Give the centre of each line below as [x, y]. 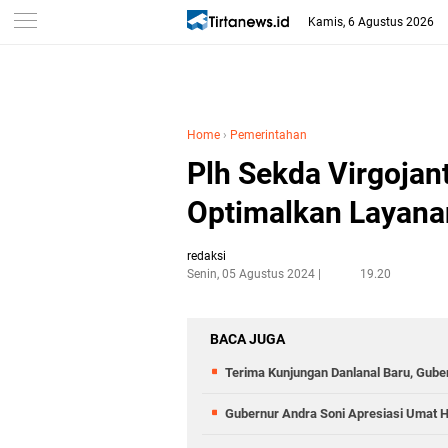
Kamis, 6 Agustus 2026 [371, 22]
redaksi [206, 256]
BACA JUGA [247, 339]
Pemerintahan [268, 135]
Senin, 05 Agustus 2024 [251, 274]
